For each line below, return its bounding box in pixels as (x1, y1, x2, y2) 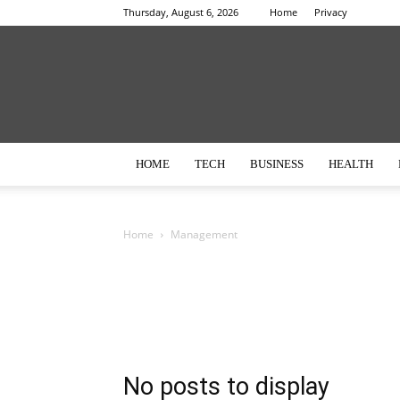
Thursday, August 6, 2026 (123, 5, 238, 19)
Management (171, 227, 237, 243)
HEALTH (329, 157, 373, 171)
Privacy (314, 5, 347, 19)
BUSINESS (250, 157, 304, 171)
